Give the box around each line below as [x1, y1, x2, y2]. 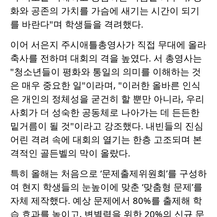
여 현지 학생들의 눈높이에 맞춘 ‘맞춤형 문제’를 [10, 181, 202, 193]
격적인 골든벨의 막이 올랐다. [10, 147, 130, 159]
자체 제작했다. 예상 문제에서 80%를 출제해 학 [10, 194, 202, 207]
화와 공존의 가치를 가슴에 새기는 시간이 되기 [10, 4, 200, 17]
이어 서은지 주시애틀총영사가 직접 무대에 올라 [10, 38, 206, 51]
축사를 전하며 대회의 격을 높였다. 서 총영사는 [10, 52, 202, 64]
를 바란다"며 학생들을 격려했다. [10, 18, 143, 31]
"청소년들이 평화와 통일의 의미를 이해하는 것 [10, 65, 201, 78]
